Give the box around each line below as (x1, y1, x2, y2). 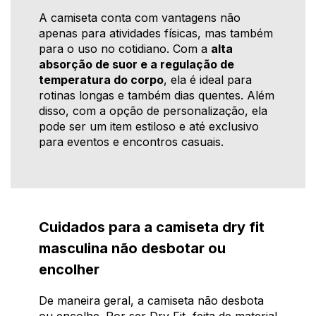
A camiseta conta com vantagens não (39, 10, 241, 25)
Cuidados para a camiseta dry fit (39, 218, 265, 236)
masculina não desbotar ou (39, 239, 226, 257)
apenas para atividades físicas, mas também (39, 25, 273, 40)
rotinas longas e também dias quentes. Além (39, 87, 274, 102)
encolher (39, 260, 99, 278)
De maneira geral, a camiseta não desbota (39, 293, 264, 308)
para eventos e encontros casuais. (39, 134, 224, 149)
